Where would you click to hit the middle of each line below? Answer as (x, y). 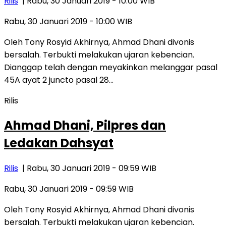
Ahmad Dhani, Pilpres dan (85, 126)
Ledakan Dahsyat (59, 143)
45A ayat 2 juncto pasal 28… (59, 80)
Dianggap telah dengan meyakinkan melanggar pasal (111, 67)
